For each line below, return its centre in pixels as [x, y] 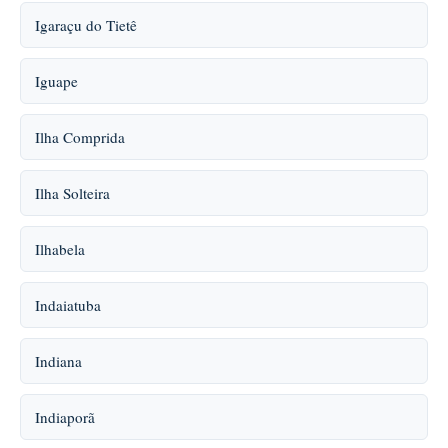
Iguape [56, 81]
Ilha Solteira [72, 193]
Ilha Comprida [80, 137]
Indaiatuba [68, 305]
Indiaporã [65, 417]
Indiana [58, 361]
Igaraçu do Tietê [86, 25]
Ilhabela [60, 249]
